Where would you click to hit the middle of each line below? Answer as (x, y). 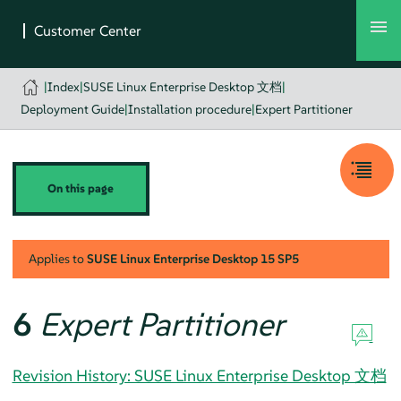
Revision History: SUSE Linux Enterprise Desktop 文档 (199, 375)
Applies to (57, 258)
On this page (81, 188)
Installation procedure (189, 109)
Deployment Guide (72, 109)
